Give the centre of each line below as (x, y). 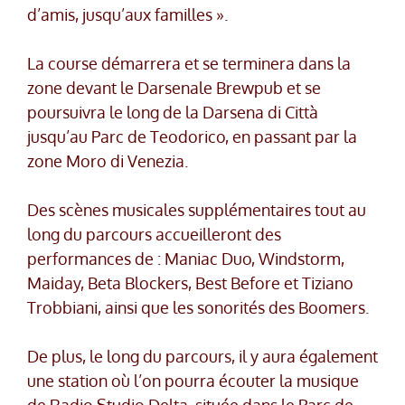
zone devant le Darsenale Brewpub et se (174, 88)
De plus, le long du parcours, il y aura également (202, 357)
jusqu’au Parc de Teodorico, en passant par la (192, 137)
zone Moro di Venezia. (108, 161)
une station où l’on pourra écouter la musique (193, 381)
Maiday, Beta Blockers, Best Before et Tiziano (190, 283)
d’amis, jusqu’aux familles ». (127, 15)
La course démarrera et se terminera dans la (189, 64)
